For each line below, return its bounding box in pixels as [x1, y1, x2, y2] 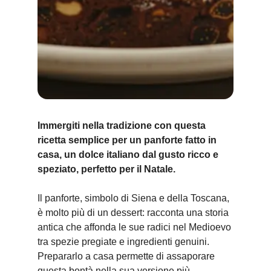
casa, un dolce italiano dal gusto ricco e [38, 149, 218, 160]
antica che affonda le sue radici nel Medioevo [38, 222, 231, 232]
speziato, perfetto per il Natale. [38, 164, 175, 174]
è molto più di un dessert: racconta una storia [38, 207, 229, 218]
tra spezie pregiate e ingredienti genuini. [38, 237, 209, 247]
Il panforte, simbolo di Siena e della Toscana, [38, 193, 229, 203]
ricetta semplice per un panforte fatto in [38, 135, 217, 145]
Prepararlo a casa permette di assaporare [38, 251, 215, 261]
